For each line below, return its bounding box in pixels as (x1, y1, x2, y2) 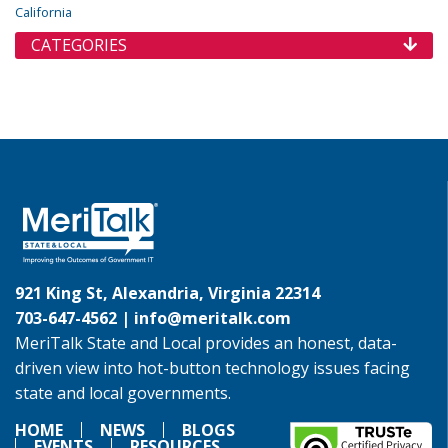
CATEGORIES (31, 34, 127, 57)
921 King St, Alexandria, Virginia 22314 (15, 282, 320, 305)
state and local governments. (15, 382, 231, 405)
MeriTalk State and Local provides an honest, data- (15, 332, 397, 355)
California (15, 3, 72, 22)
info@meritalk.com (134, 307, 291, 330)
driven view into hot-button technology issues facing (15, 357, 410, 380)
